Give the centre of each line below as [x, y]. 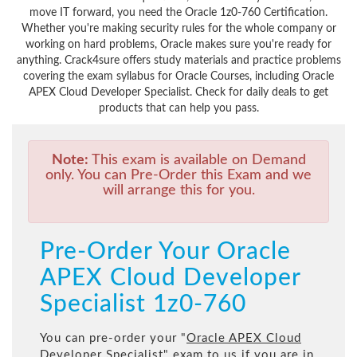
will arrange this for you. [178, 191]
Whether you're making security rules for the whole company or [178, 29]
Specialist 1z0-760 [143, 305]
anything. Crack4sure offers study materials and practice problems [178, 61]
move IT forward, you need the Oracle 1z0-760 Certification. [178, 13]
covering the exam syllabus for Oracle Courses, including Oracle [178, 77]
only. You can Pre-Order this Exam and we [178, 176]
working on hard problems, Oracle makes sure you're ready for [178, 45]
